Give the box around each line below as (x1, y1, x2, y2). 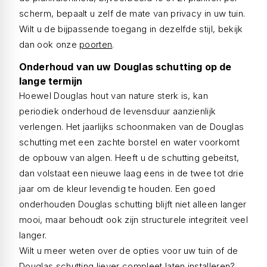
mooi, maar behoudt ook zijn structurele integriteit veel (19, 214, 248, 225)
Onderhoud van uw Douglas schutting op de (19, 61, 232, 73)
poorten (79, 39, 113, 50)
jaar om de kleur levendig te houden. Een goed (19, 183, 216, 194)
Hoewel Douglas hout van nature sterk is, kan (19, 90, 209, 101)
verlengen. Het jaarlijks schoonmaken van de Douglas (19, 121, 244, 132)
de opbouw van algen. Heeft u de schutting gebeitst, (19, 152, 240, 163)
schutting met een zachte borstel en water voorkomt (19, 136, 240, 148)
